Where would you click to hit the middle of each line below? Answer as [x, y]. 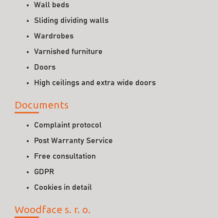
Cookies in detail [63, 187]
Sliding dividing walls [71, 20]
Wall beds [52, 5]
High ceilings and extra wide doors [95, 83]
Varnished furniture [68, 52]
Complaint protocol [68, 125]
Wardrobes [54, 36]
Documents [42, 105]
